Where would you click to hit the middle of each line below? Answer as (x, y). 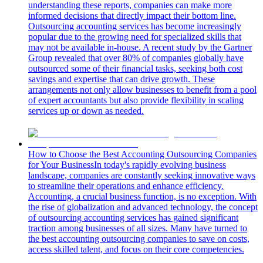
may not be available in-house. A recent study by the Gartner (140, 47)
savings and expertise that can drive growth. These (122, 79)
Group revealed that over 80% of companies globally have (136, 58)
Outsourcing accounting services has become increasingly (135, 26)
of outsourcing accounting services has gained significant (133, 217)
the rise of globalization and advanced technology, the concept (143, 207)
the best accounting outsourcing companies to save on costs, (139, 238)
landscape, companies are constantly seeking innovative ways (142, 175)
